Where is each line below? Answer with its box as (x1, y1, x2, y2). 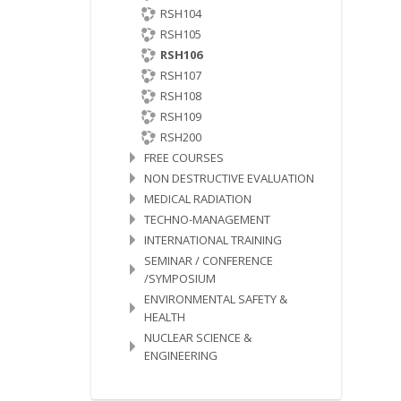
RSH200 (159, 129, 201, 145)
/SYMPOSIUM (143, 270, 216, 286)
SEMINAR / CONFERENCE (143, 252, 273, 269)
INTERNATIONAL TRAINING (143, 232, 282, 248)
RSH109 (159, 108, 201, 124)
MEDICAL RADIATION (143, 191, 252, 207)
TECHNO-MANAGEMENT (143, 211, 270, 227)
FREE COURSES (143, 149, 224, 166)
